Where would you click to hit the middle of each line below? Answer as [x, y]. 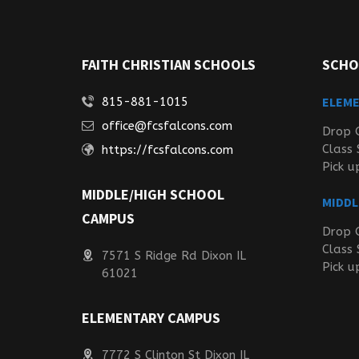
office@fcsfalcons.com [167, 126]
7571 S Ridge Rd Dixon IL [174, 256]
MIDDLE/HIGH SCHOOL [153, 194]
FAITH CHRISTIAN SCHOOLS [169, 65]
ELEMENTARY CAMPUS [151, 318]
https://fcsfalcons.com [167, 150]
